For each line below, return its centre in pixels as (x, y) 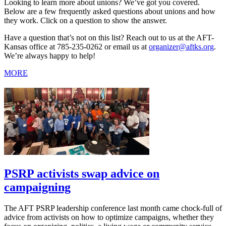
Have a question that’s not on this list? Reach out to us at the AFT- (109, 37)
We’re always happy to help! (50, 55)
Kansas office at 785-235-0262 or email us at (76, 46)
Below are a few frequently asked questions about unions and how (110, 11)
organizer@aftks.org (181, 46)
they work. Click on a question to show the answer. (86, 20)
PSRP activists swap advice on (82, 173)
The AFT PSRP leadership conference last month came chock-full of (113, 208)
